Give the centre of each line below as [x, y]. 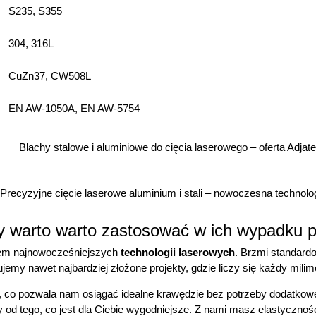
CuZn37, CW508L [50, 76]
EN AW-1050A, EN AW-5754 [74, 109]
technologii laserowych [178, 253]
